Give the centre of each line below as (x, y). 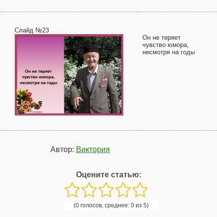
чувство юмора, (166, 45)
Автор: (63, 149)
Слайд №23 (32, 30)
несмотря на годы (169, 52)
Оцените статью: (108, 175)
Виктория (93, 149)
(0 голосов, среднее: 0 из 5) (111, 205)
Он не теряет (162, 38)
